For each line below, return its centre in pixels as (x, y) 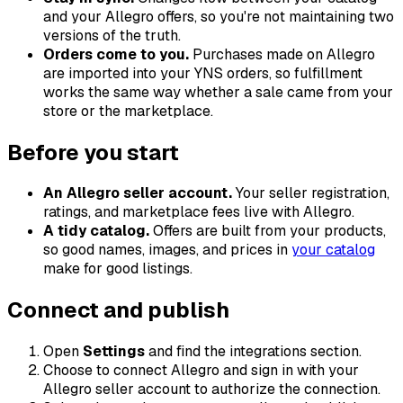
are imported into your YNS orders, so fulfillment (203, 73)
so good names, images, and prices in (167, 250)
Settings (114, 352)
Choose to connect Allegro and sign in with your (201, 371)
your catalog (333, 250)
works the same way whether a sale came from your (218, 92)
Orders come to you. (116, 54)
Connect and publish (118, 310)
